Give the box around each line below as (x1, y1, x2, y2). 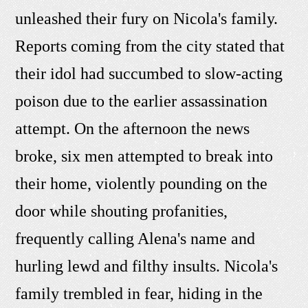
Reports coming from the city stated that (15, 37, 285, 56)
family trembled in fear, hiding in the (15, 285, 263, 303)
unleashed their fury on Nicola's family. (15, 10, 278, 28)
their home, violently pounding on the (15, 175, 268, 193)
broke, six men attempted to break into (15, 147, 274, 166)
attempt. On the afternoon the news (15, 120, 250, 138)
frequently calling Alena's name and (15, 230, 256, 248)
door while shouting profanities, (15, 202, 228, 221)
